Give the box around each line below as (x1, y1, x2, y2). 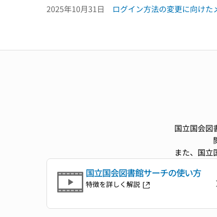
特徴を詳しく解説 (86, 179, 141, 189)
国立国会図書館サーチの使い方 (86, 166, 201, 179)
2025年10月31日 (46, 3, 105, 15)
